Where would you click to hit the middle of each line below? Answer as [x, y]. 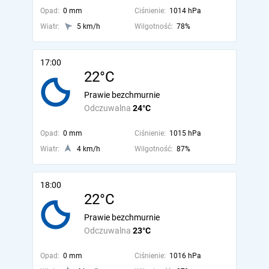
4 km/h [89, 149]
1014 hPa [185, 11]
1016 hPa [185, 256]
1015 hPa [185, 133]
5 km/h [89, 26]
